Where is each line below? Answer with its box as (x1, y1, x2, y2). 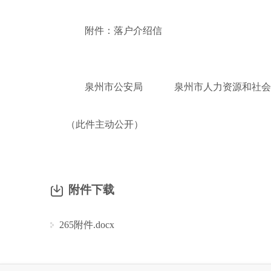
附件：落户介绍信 (84, 25, 162, 36)
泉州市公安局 (84, 81, 143, 92)
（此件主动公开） (66, 119, 143, 129)
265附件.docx (59, 220, 114, 230)
